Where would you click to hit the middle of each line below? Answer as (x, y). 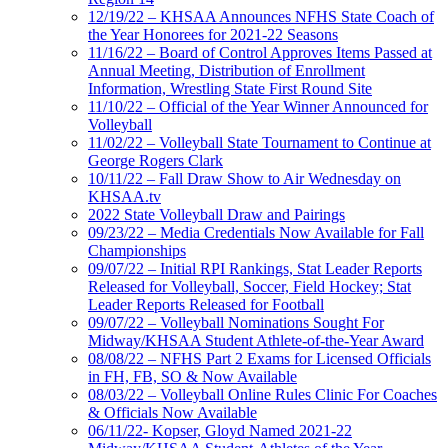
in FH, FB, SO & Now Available (192, 376)
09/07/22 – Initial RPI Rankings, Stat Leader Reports (255, 268)
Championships (137, 250)
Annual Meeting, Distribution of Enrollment (226, 70)
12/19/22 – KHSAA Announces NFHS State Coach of (261, 16)
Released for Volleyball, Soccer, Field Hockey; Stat (249, 286)
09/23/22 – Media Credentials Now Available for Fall (256, 232)
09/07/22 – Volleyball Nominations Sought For (236, 322)
